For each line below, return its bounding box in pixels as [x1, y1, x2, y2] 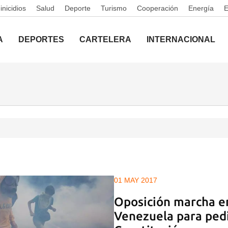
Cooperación [137, 4, 178, 12]
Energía [188, 4, 214, 12]
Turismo [101, 4, 127, 12]
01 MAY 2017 [114, 176, 157, 184]
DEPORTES [18, 35, 64, 44]
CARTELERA [79, 35, 131, 44]
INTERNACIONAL [147, 35, 215, 44]
